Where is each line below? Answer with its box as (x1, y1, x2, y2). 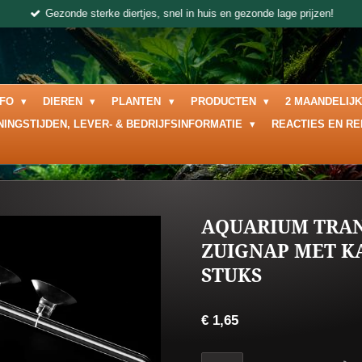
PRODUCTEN (190, 95, 259, 107)
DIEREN (43, 95, 86, 107)
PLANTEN (112, 95, 165, 107)
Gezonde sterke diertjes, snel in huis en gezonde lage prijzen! (45, 6, 335, 19)
